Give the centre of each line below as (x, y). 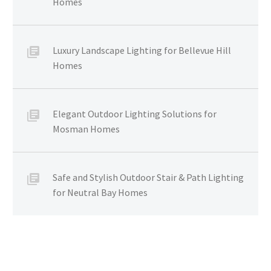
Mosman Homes (86, 129)
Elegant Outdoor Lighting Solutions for (135, 114)
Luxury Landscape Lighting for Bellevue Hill (142, 51)
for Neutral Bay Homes (100, 193)
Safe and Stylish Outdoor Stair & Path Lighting (148, 178)
